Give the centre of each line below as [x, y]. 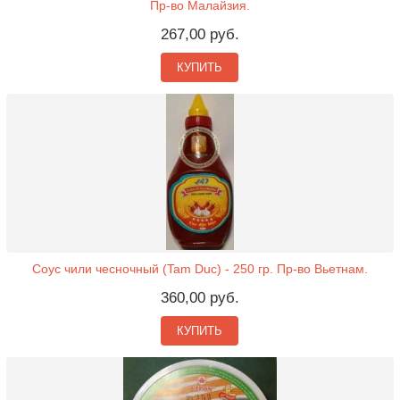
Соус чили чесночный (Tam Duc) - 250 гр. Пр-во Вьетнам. [200, 269]
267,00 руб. [200, 34]
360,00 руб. [200, 298]
